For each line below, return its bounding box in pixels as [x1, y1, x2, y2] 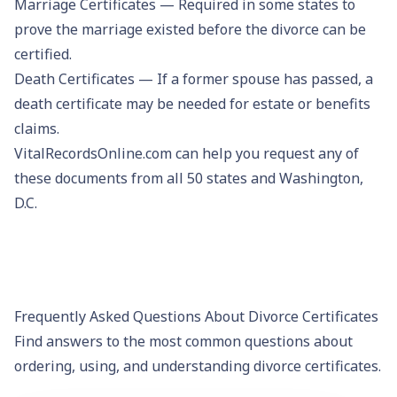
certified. [14, 43, 72, 64]
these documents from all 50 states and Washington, [14, 167, 363, 188]
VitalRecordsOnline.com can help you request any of [14, 143, 359, 163]
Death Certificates [14, 68, 135, 89]
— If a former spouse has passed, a [135, 68, 373, 89]
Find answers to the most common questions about [14, 331, 353, 351]
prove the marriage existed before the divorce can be [14, 19, 366, 39]
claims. [14, 118, 59, 138]
